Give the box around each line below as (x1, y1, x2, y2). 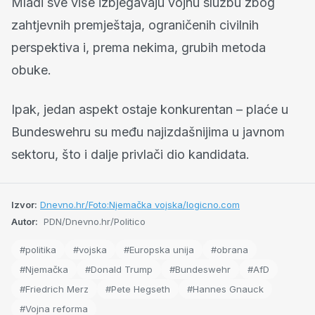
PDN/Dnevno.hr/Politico (41, 216, 146, 228)
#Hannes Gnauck (187, 283, 264, 295)
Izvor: (11, 199, 37, 211)
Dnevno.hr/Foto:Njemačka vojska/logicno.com (40, 199, 240, 211)
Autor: (11, 216, 38, 228)
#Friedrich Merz (20, 283, 89, 295)
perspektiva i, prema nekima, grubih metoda (11, 40, 266, 56)
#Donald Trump (85, 264, 153, 276)
